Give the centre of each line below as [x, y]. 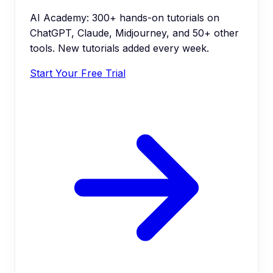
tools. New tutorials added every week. [119, 48]
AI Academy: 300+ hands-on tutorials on [125, 17]
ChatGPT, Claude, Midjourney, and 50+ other [134, 33]
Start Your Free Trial [78, 73]
